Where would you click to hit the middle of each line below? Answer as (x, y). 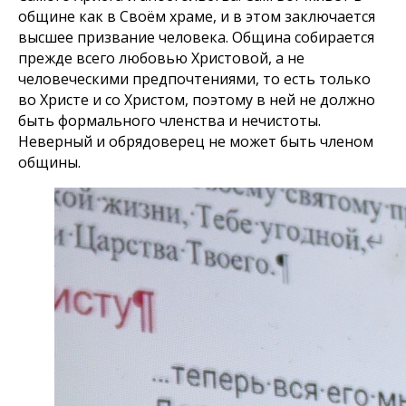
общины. (49, 162)
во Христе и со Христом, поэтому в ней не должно (197, 100)
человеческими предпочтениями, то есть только (194, 79)
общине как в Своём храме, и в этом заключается (197, 16)
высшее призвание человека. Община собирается (196, 37)
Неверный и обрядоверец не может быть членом (196, 141)
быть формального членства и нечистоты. (169, 121)
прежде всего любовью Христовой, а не (161, 58)
